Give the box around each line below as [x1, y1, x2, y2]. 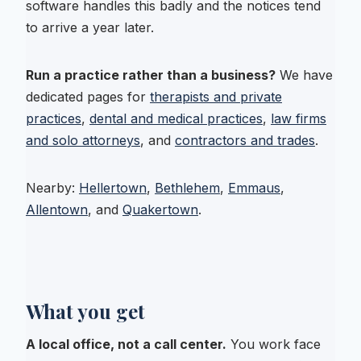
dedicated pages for [26, 88, 150, 105]
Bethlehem [155, 179, 220, 196]
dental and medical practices [89, 110, 263, 127]
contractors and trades [175, 131, 315, 148]
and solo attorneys [26, 131, 140, 148]
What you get [26, 297, 145, 324]
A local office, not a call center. [26, 335, 226, 352]
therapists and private [150, 88, 282, 105]
